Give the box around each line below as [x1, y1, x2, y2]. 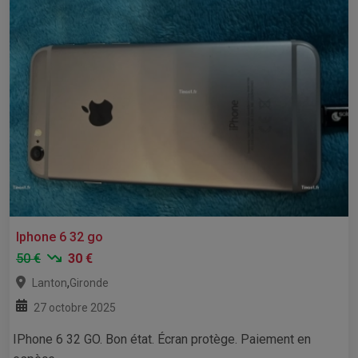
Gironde [70, 276, 109, 289]
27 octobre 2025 [34, 300, 116, 314]
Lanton [32, 276, 67, 289]
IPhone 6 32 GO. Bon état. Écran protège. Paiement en [13, 331, 311, 347]
